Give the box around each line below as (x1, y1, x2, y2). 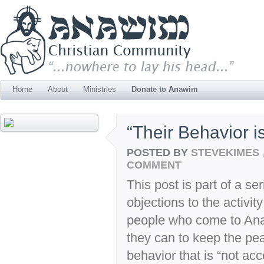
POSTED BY (127, 146, 191, 158)
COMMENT (127, 158, 181, 171)
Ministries (83, 85, 116, 94)
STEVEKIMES (191, 146, 259, 158)
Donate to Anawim (131, 85, 198, 94)
